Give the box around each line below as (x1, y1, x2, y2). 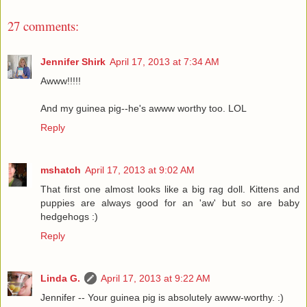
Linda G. (40, 273, 80, 284)
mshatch (40, 164, 81, 176)
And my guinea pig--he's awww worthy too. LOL (40, 103, 247, 114)
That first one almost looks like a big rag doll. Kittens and (40, 184, 299, 195)
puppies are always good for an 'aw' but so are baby (40, 197, 299, 209)
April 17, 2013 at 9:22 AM (101, 273, 210, 284)
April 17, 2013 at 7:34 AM (110, 56, 219, 68)
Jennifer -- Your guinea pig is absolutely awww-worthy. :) (40, 292, 284, 304)
